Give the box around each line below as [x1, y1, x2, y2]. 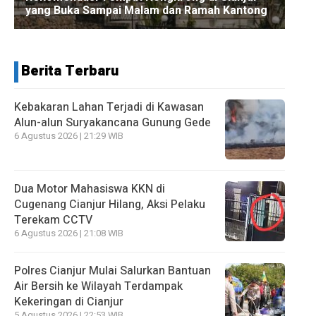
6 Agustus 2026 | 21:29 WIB [14, 129, 123, 142]
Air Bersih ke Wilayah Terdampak [14, 277, 183, 295]
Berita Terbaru [21, 60, 119, 81]
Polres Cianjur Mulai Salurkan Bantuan [14, 262, 211, 279]
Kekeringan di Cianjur [14, 293, 123, 310]
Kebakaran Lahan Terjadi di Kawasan [14, 98, 204, 116]
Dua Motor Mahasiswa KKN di [14, 180, 165, 197]
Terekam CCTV [14, 211, 92, 229]
